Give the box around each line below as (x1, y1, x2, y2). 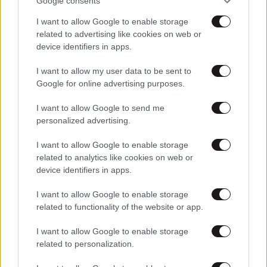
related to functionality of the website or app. (36, 202, 203, 212)
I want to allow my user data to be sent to (36, 66, 191, 76)
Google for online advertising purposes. (36, 79, 185, 88)
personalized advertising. (36, 116, 131, 125)
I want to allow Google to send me (36, 103, 164, 113)
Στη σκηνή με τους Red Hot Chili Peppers (5, 7, 190, 17)
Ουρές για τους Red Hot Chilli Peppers (5, 219, 179, 229)
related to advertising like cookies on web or (36, 29, 201, 39)
